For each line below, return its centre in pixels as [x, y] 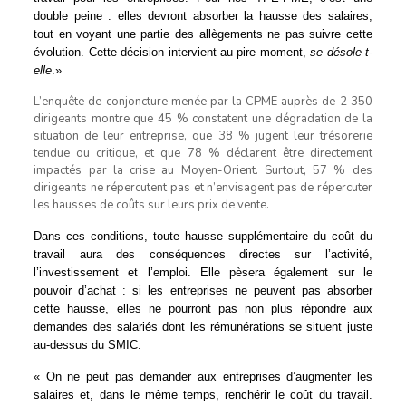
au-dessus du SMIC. [88, 344]
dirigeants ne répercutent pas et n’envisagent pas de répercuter [203, 187]
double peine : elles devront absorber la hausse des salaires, [203, 15]
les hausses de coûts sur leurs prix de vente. [152, 204]
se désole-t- [341, 52]
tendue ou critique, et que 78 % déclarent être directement [203, 153]
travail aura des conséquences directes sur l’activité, [203, 254]
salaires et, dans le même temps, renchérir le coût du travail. [203, 394]
